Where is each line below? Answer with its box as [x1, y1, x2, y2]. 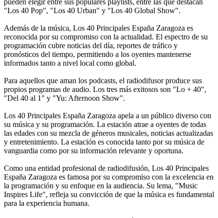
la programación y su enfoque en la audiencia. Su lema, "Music [4, 181, 198, 190]
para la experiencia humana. [4, 199, 90, 207]
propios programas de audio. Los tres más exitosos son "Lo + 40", [4, 85, 206, 93]
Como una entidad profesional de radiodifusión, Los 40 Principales [4, 163, 209, 172]
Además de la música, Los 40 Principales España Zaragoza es [4, 23, 193, 32]
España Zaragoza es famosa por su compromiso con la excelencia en [4, 172, 214, 181]
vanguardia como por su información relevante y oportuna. [4, 146, 183, 155]
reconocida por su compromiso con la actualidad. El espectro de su [4, 32, 208, 41]
